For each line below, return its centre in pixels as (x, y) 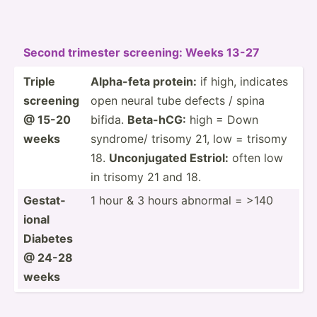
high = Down (222, 119)
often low (256, 157)
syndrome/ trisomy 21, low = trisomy (189, 138)
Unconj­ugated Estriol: (169, 157)
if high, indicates (242, 81)
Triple (39, 81)
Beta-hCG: (157, 119)
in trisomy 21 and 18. (146, 177)
